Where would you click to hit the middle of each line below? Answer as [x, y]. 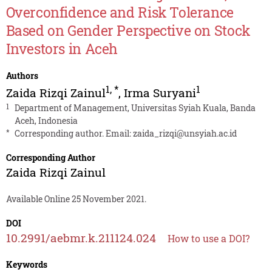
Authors [22, 76]
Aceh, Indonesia [46, 121]
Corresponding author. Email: [73, 134]
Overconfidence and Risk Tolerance [120, 12]
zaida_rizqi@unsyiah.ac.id [185, 134]
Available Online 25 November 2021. [76, 199]
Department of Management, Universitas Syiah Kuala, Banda [135, 108]
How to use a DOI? [208, 239]
